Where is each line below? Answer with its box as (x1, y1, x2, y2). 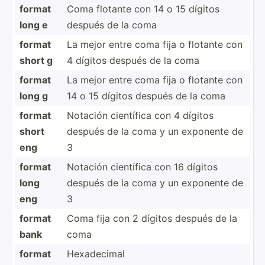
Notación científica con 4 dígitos (67, 109, 214, 121)
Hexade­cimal (67, 247, 125, 260)
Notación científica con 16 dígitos (67, 160, 218, 173)
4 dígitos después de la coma (67, 54, 199, 66)
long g (20, 89, 48, 102)
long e (20, 18, 48, 31)
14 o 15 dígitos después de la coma (67, 89, 225, 102)
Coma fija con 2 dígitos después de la (67, 212, 237, 224)
